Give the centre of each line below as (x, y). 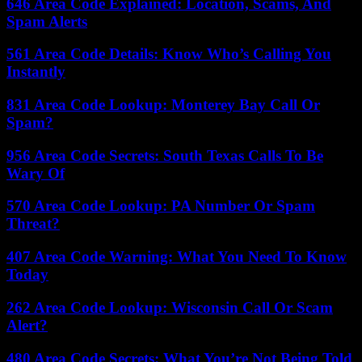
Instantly (36, 72)
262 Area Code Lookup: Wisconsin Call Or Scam (170, 307)
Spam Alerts (47, 21)
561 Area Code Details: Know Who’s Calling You (169, 54)
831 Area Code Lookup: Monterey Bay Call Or (163, 105)
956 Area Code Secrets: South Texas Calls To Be (165, 155)
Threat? (33, 224)
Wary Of (36, 173)
